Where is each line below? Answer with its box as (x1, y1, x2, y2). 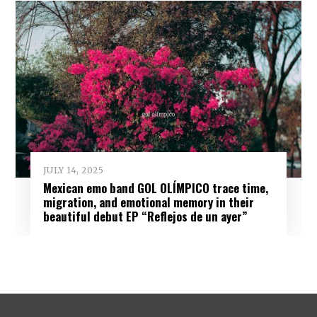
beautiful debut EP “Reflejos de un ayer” (42, 207, 248, 226)
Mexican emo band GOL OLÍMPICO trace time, (42, 179, 268, 197)
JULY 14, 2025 (42, 165, 104, 176)
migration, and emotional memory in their (42, 193, 254, 212)
